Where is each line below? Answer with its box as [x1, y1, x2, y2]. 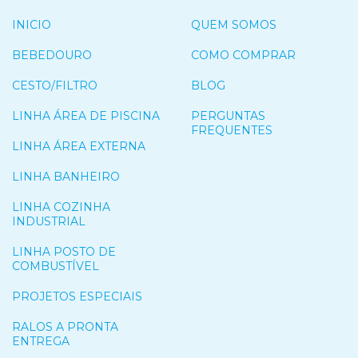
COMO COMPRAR [191, 48, 296, 63]
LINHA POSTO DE [12, 245, 116, 260]
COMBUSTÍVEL [12, 259, 99, 274]
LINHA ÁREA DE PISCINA [12, 109, 160, 124]
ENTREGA [12, 334, 70, 349]
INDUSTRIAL [12, 214, 86, 229]
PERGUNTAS [191, 109, 265, 124]
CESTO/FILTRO [12, 78, 97, 93]
